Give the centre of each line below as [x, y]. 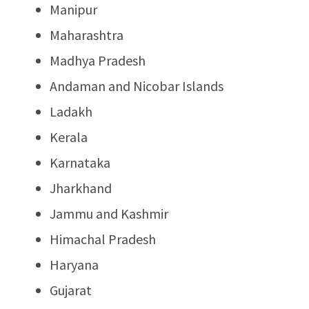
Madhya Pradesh [98, 60]
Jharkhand [81, 188]
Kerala [69, 137]
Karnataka [80, 162]
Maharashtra [87, 34]
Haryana [74, 264]
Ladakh [71, 111]
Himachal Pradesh [103, 239]
